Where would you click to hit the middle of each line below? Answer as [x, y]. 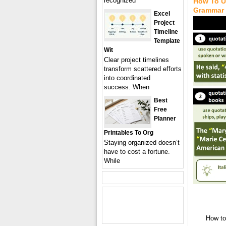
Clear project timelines [136, 60]
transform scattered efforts [143, 69]
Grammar [209, 10]
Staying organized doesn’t [142, 143]
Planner [165, 119]
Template [167, 41]
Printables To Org [129, 133]
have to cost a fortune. [137, 152]
